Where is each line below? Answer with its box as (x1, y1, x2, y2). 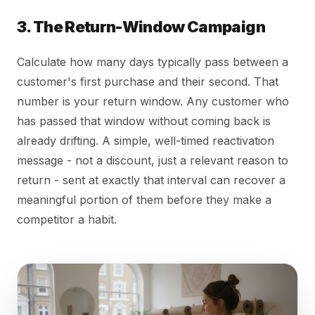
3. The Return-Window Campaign (17, 18, 265, 37)
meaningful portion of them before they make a (17, 193, 271, 207)
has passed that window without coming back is (17, 114, 271, 129)
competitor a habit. (17, 212, 117, 227)
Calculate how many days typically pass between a (17, 55, 288, 70)
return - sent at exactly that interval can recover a (17, 173, 285, 188)
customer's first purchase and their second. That (17, 75, 278, 89)
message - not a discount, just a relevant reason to (17, 153, 288, 168)
